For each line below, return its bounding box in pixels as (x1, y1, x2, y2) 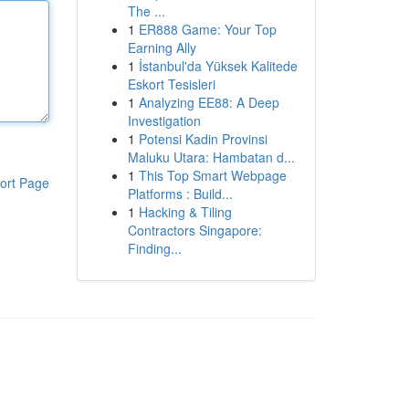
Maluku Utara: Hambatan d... (127, 148, 295, 166)
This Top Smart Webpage (138, 166, 287, 184)
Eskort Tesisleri (127, 75, 215, 93)
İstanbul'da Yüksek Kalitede (138, 57, 298, 75)
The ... (127, 2, 165, 20)
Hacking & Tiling (138, 203, 232, 221)
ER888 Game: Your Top (138, 20, 277, 38)
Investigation (127, 111, 201, 130)
